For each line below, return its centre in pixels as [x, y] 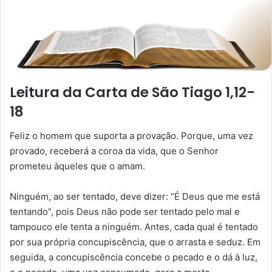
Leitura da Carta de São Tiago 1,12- [132, 92]
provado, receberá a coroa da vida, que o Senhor [114, 151]
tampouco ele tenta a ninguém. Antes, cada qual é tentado [134, 227]
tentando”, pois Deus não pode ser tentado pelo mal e [125, 212]
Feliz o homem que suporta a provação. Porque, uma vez [131, 136]
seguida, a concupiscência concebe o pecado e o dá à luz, [134, 257]
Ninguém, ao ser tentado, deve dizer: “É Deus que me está [135, 197]
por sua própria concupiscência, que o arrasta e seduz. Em [135, 242]
